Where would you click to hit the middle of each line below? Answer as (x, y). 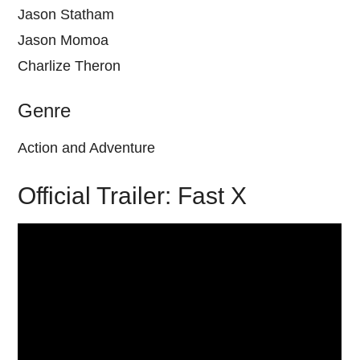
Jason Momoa (63, 40)
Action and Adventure (87, 147)
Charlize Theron (70, 65)
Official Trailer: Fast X (133, 195)
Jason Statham (66, 14)
